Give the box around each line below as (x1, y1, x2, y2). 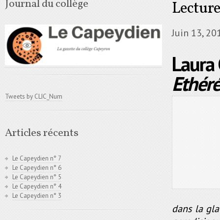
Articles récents (5, 126, 79, 141)
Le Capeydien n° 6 (12, 164, 61, 172)
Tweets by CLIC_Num (5, 92, 62, 101)
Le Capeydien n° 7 (12, 154, 61, 163)
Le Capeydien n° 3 (12, 192, 61, 200)
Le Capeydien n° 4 (12, 182, 61, 191)
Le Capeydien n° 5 (12, 173, 61, 182)
